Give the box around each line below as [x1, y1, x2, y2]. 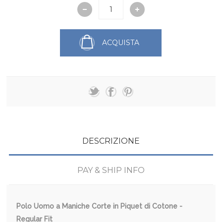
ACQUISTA [102, 38, 140, 48]
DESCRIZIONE [82, 136, 140, 146]
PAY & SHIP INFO [77, 165, 145, 175]
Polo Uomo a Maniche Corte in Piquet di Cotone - [16, 202, 183, 210]
